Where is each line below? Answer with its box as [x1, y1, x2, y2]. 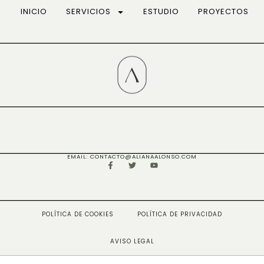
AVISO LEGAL [110, 236, 154, 246]
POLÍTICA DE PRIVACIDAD [137, 209, 222, 219]
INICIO [21, 6, 48, 17]
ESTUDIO [143, 6, 180, 17]
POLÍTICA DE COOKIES [42, 209, 114, 219]
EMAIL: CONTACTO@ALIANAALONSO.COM [67, 152, 197, 160]
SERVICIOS [66, 6, 111, 17]
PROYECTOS [198, 6, 249, 17]
